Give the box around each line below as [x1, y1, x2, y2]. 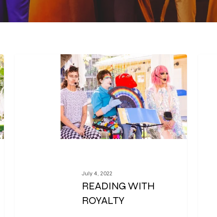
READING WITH [82, 180, 155, 193]
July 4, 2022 [82, 170, 113, 177]
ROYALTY [82, 195, 125, 207]
